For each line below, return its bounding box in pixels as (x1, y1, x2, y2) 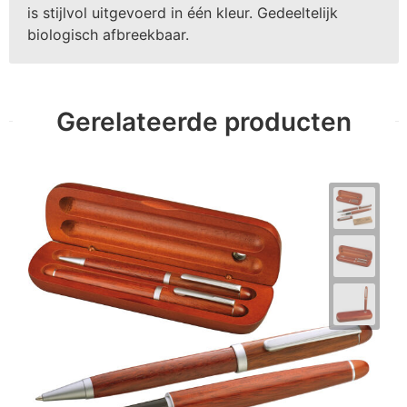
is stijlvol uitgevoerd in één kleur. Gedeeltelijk (26, 3, 338, 22)
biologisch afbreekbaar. (26, 25, 189, 44)
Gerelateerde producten (55, 105, 352, 137)
